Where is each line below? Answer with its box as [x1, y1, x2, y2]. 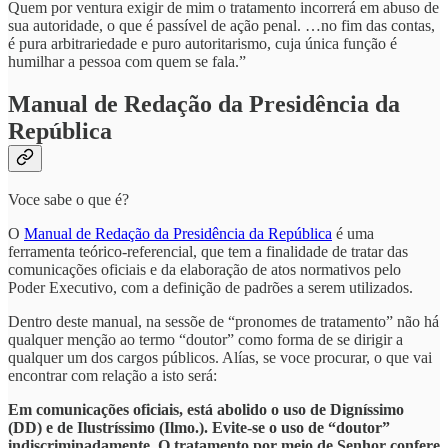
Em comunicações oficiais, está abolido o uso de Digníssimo [8, 401, 404, 419]
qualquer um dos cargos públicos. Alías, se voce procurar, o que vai [8, 349, 432, 367]
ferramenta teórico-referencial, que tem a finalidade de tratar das [8, 243, 408, 261]
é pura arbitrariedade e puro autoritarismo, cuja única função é [8, 34, 397, 52]
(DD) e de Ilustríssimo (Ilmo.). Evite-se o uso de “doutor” [8, 419, 390, 437]
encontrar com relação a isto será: [8, 367, 217, 385]
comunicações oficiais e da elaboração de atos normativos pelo [8, 261, 401, 279]
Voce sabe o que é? [8, 191, 129, 209]
